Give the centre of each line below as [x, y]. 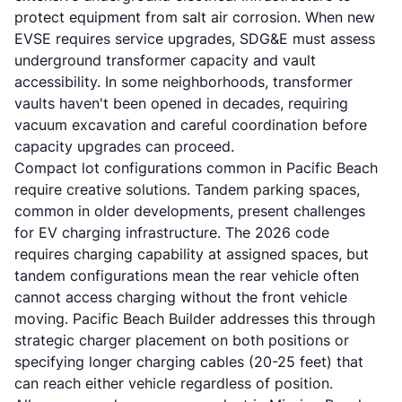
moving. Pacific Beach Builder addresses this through [195, 319]
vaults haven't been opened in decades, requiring [181, 103]
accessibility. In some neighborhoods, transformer [184, 82]
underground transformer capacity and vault [165, 60]
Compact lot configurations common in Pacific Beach [196, 168]
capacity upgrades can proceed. [124, 146]
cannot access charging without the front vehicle [181, 297]
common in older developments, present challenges [190, 211]
